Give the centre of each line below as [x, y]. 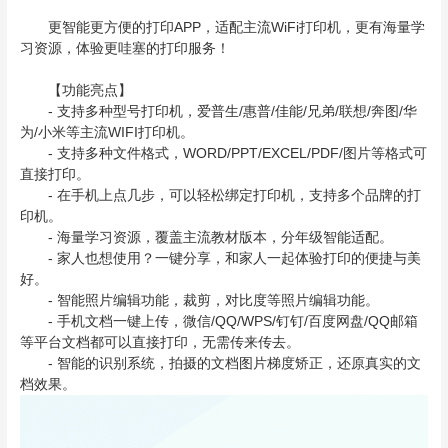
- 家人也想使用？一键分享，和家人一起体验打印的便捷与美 [220, 258]
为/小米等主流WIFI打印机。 [106, 132]
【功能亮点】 [75, 90]
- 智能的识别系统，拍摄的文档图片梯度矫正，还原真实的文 [220, 363]
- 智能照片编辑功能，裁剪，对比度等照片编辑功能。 [199, 300]
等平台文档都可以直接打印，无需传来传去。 [159, 342]
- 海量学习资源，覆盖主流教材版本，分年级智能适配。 [206, 237]
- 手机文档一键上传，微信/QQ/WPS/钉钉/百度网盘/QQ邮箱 [218, 321]
